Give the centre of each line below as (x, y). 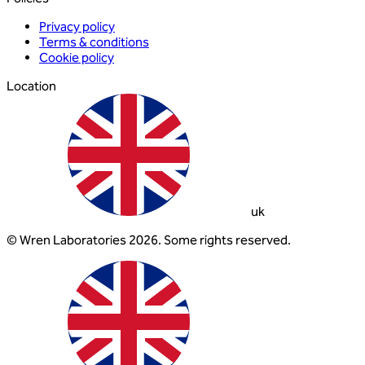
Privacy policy (77, 27)
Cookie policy (77, 58)
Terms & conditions (94, 42)
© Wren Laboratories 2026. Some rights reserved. (149, 240)
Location (31, 86)
